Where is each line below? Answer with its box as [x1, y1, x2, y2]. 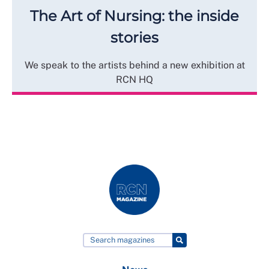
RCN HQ [116, 74, 153, 86]
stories [110, 29, 159, 47]
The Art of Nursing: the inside [30, 7, 239, 25]
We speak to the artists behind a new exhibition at [24, 59, 245, 71]
